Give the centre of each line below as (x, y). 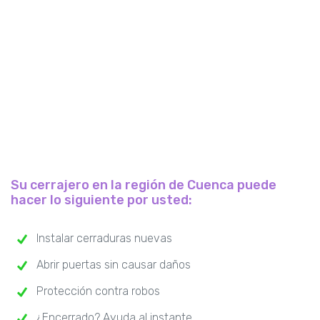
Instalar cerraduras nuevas (104, 239)
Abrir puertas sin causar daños (114, 265)
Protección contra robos (98, 291)
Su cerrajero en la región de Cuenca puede (144, 185)
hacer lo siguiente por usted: (101, 200)
